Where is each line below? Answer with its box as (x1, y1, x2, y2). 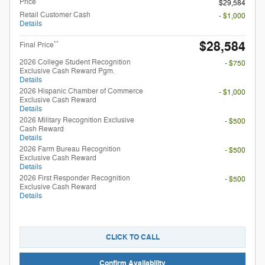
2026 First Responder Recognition (20, 173, 130, 183)
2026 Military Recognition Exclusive (20, 115, 134, 125)
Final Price (20, 40, 54, 50)
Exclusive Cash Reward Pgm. (20, 66, 115, 76)
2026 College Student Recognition (20, 57, 131, 67)
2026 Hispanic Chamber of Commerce (20, 86, 143, 96)
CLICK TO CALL (105, 232, 160, 242)
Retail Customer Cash (20, 10, 91, 20)
